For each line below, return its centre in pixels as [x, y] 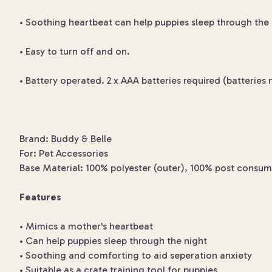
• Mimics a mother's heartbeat [86, 226]
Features [40, 197]
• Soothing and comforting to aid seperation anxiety [136, 255]
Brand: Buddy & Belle [66, 139]
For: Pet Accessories [64, 153]
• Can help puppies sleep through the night [113, 241]
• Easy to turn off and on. [75, 51]
